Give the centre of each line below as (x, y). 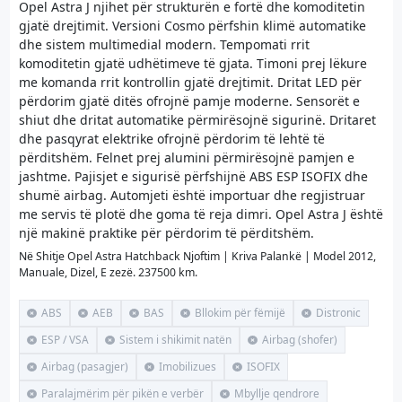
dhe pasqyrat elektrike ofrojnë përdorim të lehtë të (172, 138)
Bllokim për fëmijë (240, 313)
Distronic (339, 313)
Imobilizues (188, 367)
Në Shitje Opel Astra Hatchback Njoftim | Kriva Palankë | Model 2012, (197, 256)
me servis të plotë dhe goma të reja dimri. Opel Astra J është (201, 214)
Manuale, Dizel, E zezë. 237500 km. (108, 272)
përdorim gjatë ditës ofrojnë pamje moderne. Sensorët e (189, 100)
